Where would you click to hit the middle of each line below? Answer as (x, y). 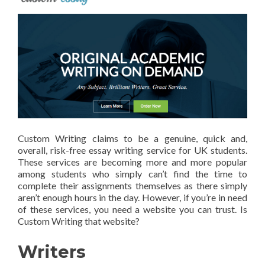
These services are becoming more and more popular (132, 162)
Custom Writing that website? (79, 221)
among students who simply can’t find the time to (132, 174)
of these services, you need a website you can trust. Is (132, 209)
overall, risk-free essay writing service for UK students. (132, 150)
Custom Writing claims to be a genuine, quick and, (132, 138)
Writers (52, 252)
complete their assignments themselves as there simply (132, 186)
